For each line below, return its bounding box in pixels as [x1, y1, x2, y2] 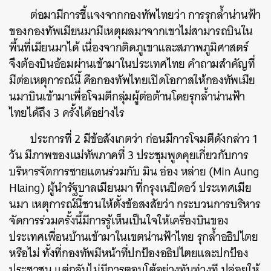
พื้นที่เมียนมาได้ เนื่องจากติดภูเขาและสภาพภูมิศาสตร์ [9, 38, 249, 57]
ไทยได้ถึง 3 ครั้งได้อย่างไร [9, 103, 128, 123]
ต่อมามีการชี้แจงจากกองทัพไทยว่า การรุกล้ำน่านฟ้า [30, 5, 261, 25]
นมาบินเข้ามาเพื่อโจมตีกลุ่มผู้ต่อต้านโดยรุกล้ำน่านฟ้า [9, 87, 246, 106]
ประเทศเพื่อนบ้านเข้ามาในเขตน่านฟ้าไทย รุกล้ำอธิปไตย [9, 227, 258, 247]
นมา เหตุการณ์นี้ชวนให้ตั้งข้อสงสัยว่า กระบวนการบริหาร [9, 194, 261, 214]
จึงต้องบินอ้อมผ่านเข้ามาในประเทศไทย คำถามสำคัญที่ [9, 54, 255, 74]
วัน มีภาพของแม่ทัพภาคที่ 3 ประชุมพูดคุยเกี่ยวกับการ [9, 145, 249, 165]
